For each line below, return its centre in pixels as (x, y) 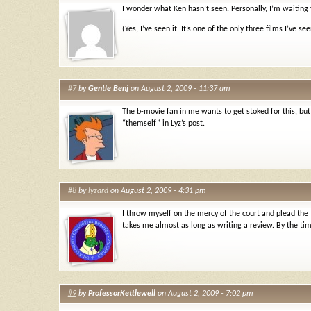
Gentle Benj (108, 89)
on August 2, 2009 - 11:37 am (179, 89)
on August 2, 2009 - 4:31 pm (157, 191)
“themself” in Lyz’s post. (163, 123)
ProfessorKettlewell (121, 293)
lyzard (98, 191)
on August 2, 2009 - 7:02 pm (204, 293)
